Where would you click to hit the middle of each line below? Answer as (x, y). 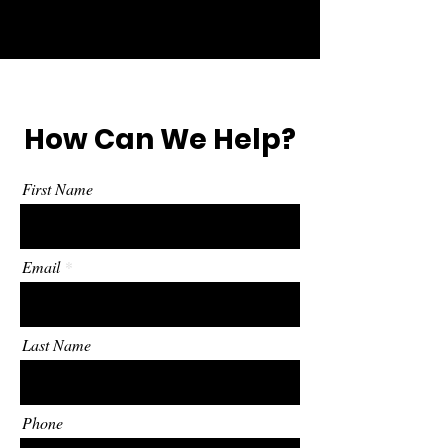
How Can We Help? (160, 139)
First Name (57, 188)
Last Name (56, 344)
